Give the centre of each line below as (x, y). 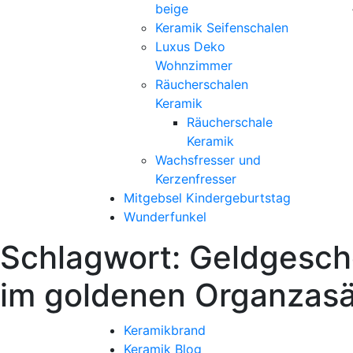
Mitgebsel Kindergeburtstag (207, 198)
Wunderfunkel (165, 217)
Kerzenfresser (196, 179)
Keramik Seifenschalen (222, 28)
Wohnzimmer (194, 65)
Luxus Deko (190, 46)
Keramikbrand (165, 330)
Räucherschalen (202, 84)
